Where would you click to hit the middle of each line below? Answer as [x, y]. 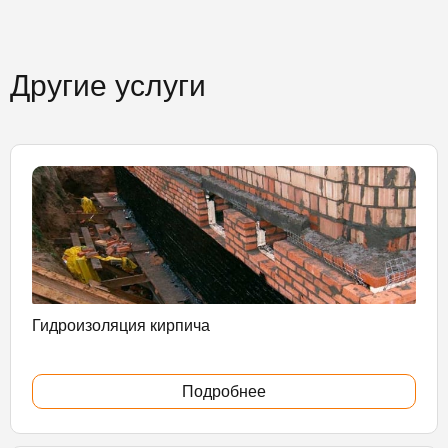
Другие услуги [108, 85]
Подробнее [224, 392]
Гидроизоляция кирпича [121, 325]
